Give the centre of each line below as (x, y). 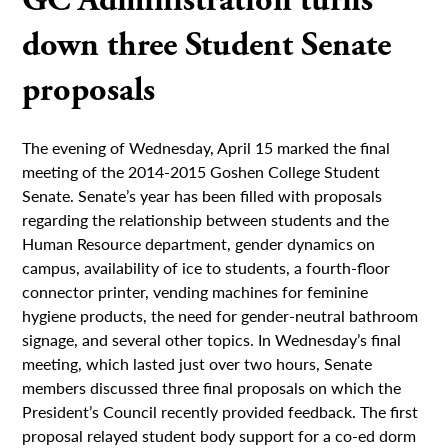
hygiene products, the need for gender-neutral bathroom (220, 315)
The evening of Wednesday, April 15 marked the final (206, 147)
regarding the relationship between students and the (206, 219)
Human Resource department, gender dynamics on (199, 243)
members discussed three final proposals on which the (212, 387)
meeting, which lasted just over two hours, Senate (197, 363)
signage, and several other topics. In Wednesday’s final (212, 339)
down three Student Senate (207, 45)
